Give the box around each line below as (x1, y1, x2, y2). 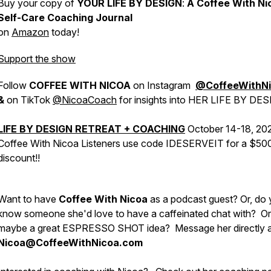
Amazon (11, 26, 49, 38)
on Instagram (131, 79, 191, 91)
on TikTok (7, 94, 53, 106)
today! (49, 26, 82, 38)
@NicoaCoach (53, 94, 117, 106)
